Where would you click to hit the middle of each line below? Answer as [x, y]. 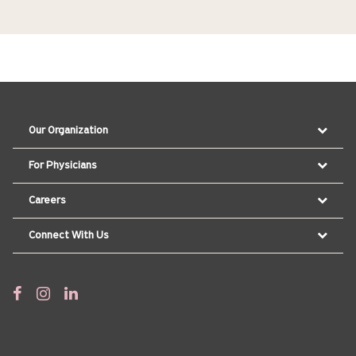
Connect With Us [69, 235]
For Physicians [63, 165]
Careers [47, 200]
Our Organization [68, 130]
